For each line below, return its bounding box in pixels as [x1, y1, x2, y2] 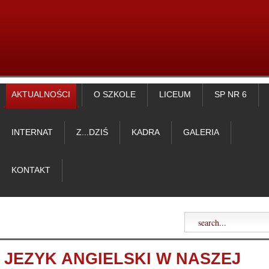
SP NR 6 [214, 89, 247, 99]
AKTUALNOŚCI [11, 89, 70, 99]
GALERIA [183, 127, 219, 137]
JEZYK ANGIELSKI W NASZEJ [4, 250, 241, 268]
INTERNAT [11, 127, 53, 137]
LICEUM [159, 89, 191, 99]
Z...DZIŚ [76, 127, 108, 137]
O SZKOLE [94, 89, 136, 99]
